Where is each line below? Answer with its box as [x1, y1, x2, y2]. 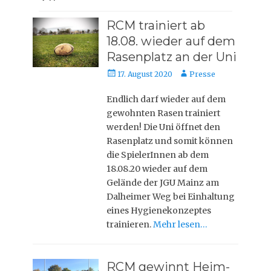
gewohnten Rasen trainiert [106, 108, 221, 119]
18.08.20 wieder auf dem [106, 163, 208, 174]
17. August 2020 [117, 70, 173, 79]
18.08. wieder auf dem [106, 34, 236, 48]
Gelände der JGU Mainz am [106, 177, 220, 188]
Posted [106, 68, 132, 77]
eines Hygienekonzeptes [106, 205, 212, 216]
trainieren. [106, 219, 154, 230]
